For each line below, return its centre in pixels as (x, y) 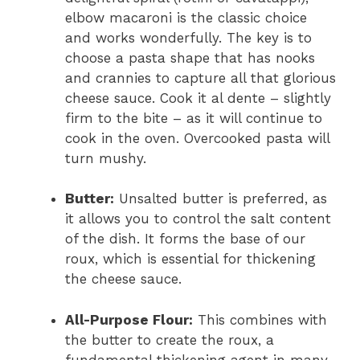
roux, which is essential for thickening (190, 259)
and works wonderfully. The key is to (188, 37)
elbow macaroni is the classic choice (186, 17)
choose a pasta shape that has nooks (190, 57)
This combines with (260, 319)
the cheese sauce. (123, 279)
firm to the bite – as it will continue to (194, 118)
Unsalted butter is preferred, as (221, 198)
